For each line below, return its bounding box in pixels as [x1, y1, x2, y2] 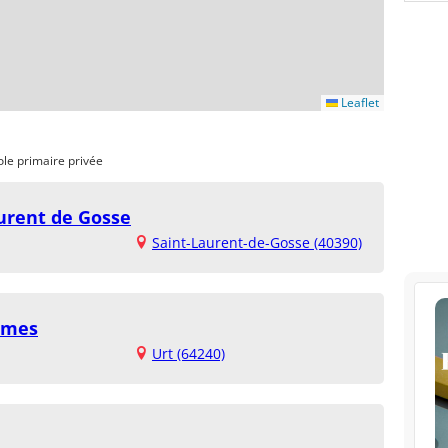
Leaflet [338, 94, 379, 111]
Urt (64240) [152, 344, 225, 363]
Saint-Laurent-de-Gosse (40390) [152, 233, 362, 252]
